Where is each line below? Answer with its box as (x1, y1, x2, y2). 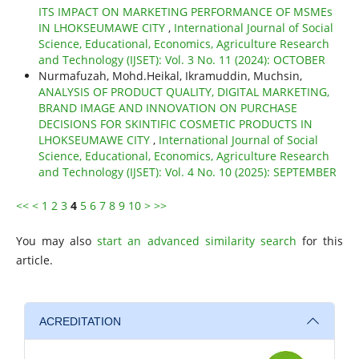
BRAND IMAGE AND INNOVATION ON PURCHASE (38, 100, 297, 116)
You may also (15, 233, 98, 249)
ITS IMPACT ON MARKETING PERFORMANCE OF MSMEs (38, 4, 333, 20)
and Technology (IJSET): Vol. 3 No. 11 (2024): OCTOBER (38, 52, 325, 68)
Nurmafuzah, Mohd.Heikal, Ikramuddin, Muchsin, (38, 68, 302, 84)
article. (15, 252, 53, 268)
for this (296, 233, 344, 249)
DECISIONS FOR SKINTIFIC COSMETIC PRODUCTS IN (38, 116, 313, 132)
